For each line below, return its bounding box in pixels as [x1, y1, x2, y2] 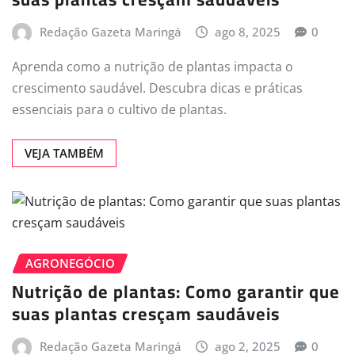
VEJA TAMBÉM [25, 144, 104, 161]
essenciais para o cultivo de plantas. [12, 100, 227, 118]
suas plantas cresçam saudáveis [12, 297, 280, 331]
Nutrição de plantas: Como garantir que [12, 275, 340, 309]
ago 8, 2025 [215, 24, 281, 40]
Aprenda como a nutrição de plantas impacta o [12, 57, 293, 75]
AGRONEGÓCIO [25, 254, 115, 271]
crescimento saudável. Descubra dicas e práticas [12, 78, 303, 97]
